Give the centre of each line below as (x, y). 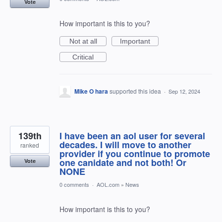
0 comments (74, 184)
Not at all (83, 41)
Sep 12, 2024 (184, 91)
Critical (83, 57)
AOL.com (108, 184)
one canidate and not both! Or (123, 163)
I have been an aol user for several (132, 136)
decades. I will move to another (125, 145)
